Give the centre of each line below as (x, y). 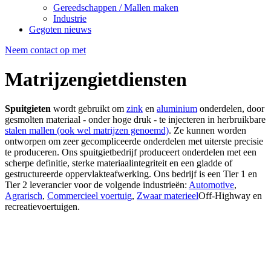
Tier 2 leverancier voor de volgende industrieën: (97, 185)
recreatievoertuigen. (42, 207)
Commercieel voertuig (90, 196)
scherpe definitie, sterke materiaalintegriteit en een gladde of (119, 163)
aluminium (177, 109)
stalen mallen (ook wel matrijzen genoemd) (87, 131)
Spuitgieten (28, 109)
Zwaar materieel (168, 196)
